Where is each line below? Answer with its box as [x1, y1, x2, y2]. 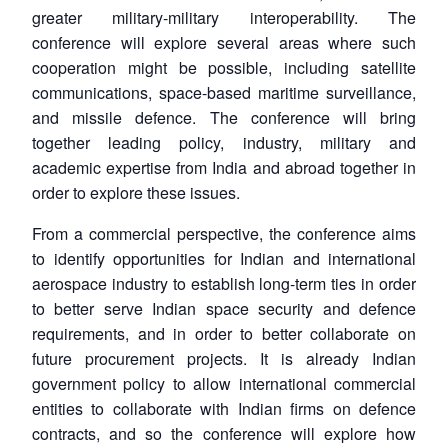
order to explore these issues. [32, 180, 240, 204]
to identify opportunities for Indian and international [32, 246, 416, 270]
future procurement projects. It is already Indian [32, 346, 416, 370]
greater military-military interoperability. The [32, 5, 416, 29]
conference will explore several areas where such [32, 30, 416, 54]
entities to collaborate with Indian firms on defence [32, 396, 416, 420]
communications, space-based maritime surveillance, [32, 80, 416, 104]
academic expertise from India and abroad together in [32, 155, 416, 179]
